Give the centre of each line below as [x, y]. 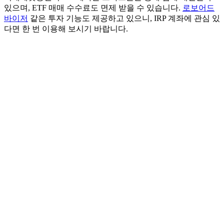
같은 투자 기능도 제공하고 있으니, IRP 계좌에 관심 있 [124, 18]
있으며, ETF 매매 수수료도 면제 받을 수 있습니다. [93, 7]
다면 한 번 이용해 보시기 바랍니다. [66, 28]
